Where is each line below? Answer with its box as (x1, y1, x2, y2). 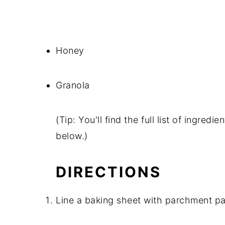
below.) (56, 131, 88, 141)
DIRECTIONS (56, 163, 161, 181)
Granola (56, 80, 90, 90)
